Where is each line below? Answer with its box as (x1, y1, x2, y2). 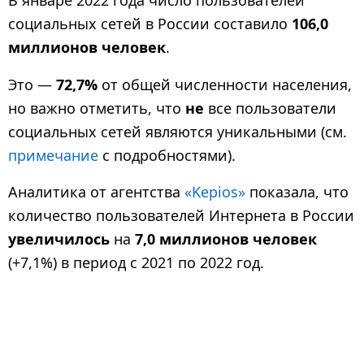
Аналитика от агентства (8, 181, 184, 201)
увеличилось (8, 228, 110, 249)
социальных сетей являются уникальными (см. (8, 121, 347, 141)
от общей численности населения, (97, 74, 352, 94)
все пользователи (204, 97, 336, 118)
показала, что (245, 181, 349, 201)
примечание (8, 145, 98, 165)
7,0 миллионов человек (135, 228, 317, 249)
